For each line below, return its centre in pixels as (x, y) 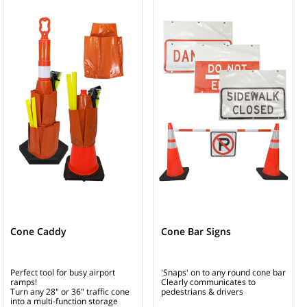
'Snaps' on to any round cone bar (223, 272)
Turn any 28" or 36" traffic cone (70, 291)
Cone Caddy (38, 231)
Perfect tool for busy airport (63, 272)
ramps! (24, 282)
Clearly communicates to (208, 282)
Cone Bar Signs (196, 231)
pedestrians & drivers (202, 291)
